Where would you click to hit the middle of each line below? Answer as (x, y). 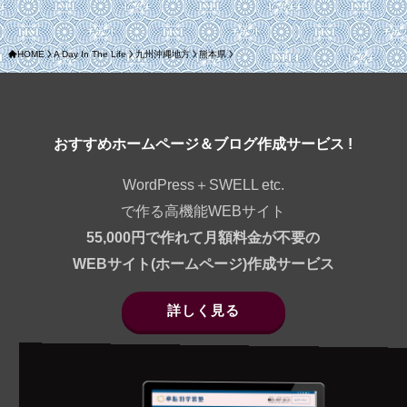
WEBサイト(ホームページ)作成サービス (203, 264)
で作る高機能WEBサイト (203, 211)
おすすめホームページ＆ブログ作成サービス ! (203, 144)
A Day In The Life (89, 54)
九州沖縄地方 (162, 54)
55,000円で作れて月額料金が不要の (203, 238)
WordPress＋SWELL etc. (203, 185)
